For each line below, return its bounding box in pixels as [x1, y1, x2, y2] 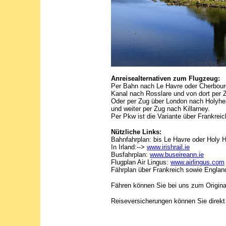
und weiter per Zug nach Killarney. [111, 105, 210, 112]
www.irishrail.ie [147, 143, 190, 151]
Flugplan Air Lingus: [111, 158, 171, 166]
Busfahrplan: [111, 151, 150, 158]
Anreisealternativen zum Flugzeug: [111, 75, 220, 82]
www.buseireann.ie [150, 151, 204, 158]
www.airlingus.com [171, 158, 224, 166]
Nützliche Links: [111, 128, 161, 136]
